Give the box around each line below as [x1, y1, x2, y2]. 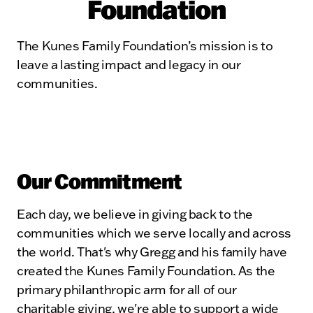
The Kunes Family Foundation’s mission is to [17, 37, 273, 54]
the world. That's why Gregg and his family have [17, 243, 288, 260]
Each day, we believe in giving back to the [17, 205, 253, 222]
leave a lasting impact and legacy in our [17, 56, 241, 73]
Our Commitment [17, 168, 182, 194]
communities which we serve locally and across [17, 224, 291, 241]
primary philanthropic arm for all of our [17, 281, 237, 298]
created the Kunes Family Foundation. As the [17, 262, 275, 279]
